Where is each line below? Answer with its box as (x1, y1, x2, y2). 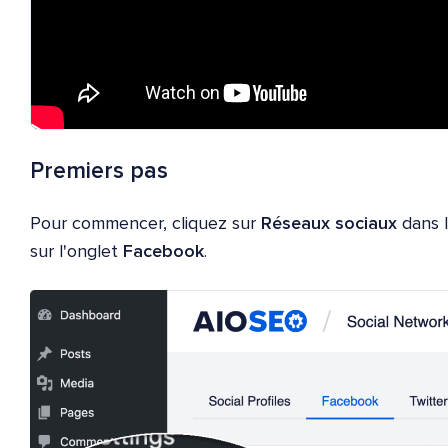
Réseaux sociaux (261, 214, 397, 233)
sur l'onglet (30, 242, 123, 261)
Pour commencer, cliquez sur (30, 214, 261, 233)
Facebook (123, 242, 204, 261)
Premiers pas (30, 159, 168, 183)
